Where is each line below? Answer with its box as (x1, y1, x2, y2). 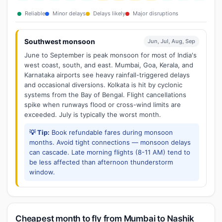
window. (29, 168, 55, 176)
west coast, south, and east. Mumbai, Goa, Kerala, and (24, 61, 193, 69)
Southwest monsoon (24, 37, 95, 46)
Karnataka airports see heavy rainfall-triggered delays (24, 71, 190, 79)
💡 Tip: (29, 128, 50, 136)
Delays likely (92, 10, 125, 17)
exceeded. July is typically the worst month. (24, 111, 161, 118)
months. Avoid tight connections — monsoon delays (29, 138, 191, 146)
